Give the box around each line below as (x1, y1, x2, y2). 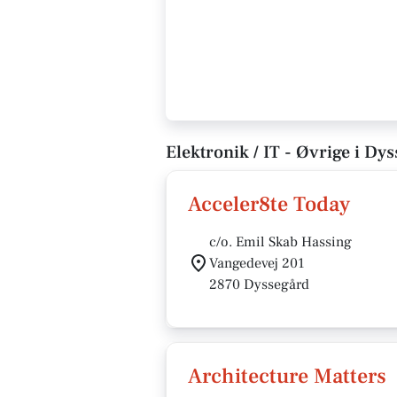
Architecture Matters (188, 362, 386, 390)
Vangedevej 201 (209, 254, 305, 272)
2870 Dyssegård (209, 276, 309, 293)
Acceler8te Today (188, 191, 350, 218)
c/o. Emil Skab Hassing (209, 233, 352, 251)
